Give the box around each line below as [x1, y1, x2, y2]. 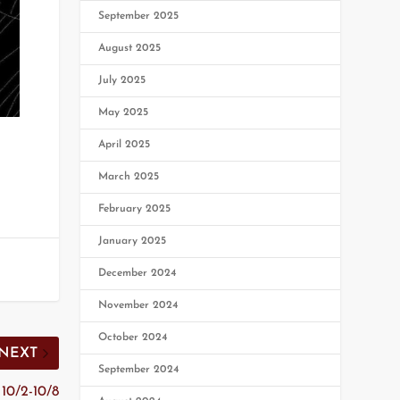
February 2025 [98, 203, 171, 214]
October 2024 [98, 331, 169, 343]
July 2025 [98, 74, 146, 86]
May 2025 [98, 106, 149, 118]
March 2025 [98, 171, 160, 182]
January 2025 [98, 235, 167, 246]
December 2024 [98, 267, 178, 279]
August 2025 [98, 42, 162, 54]
